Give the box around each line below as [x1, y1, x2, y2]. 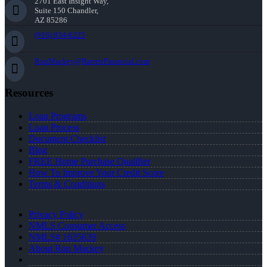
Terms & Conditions [29, 178, 105, 189]
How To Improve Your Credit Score [29, 167, 164, 178]
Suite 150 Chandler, [35, 6, 98, 15]
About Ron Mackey [29, 243, 104, 253]
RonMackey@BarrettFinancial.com [35, 57, 150, 66]
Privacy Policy [29, 209, 83, 219]
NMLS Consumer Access [29, 220, 125, 231]
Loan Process [29, 122, 79, 132]
